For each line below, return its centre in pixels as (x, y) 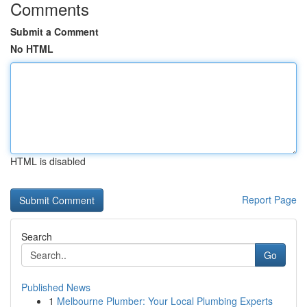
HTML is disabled (48, 161)
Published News (56, 287)
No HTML (32, 49)
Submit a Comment (54, 32)
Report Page (269, 199)
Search (37, 236)
